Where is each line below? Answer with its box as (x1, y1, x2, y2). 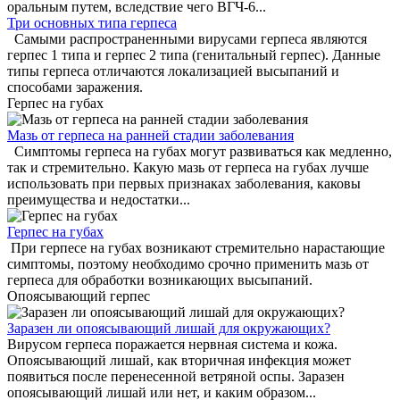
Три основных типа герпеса (7, 15, 177, 30)
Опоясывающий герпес (7, 288, 150, 304)
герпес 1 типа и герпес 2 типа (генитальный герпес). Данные (7, 47, 380, 62)
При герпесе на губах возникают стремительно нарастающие (7, 240, 385, 255)
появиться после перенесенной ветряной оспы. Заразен (7, 369, 345, 384)
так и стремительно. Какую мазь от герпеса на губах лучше (7, 160, 369, 175)
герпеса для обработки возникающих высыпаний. (7, 272, 312, 287)
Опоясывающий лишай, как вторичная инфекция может (7, 353, 351, 368)
